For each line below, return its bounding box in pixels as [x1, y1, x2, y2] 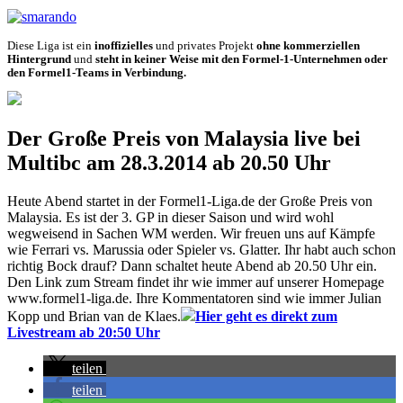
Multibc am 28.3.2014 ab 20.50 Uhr [7, 151, 331, 175]
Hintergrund [7, 52, 71, 66]
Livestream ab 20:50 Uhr [7, 325, 160, 341]
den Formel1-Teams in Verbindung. [7, 66, 186, 79]
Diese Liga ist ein [7, 39, 94, 52]
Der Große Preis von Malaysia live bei [7, 127, 361, 151]
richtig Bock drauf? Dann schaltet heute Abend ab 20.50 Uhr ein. [7, 258, 377, 274]
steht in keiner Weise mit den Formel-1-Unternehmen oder [95, 52, 388, 66]
